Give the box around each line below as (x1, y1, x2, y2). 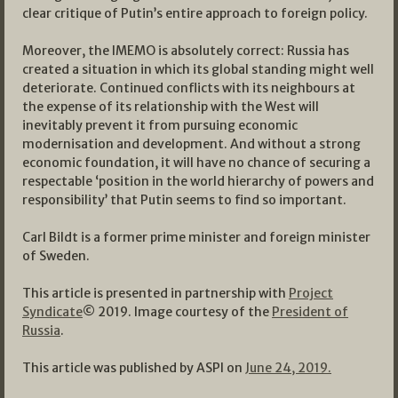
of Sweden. (22, 248, 90, 265)
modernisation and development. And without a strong (22, 136, 361, 153)
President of (272, 304, 348, 321)
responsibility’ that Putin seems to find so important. (22, 192, 346, 209)
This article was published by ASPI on (22, 360, 245, 377)
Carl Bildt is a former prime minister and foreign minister (22, 229, 370, 246)
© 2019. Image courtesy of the (83, 304, 272, 321)
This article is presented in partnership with (22, 285, 289, 302)
